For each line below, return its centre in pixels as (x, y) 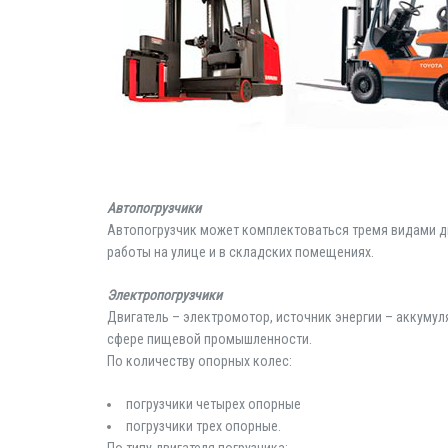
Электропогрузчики (164, 295)
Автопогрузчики (154, 208)
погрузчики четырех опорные (213, 404)
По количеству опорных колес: (199, 361)
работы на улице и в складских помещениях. (240, 252)
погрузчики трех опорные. (203, 426)
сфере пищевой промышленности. (209, 339)
